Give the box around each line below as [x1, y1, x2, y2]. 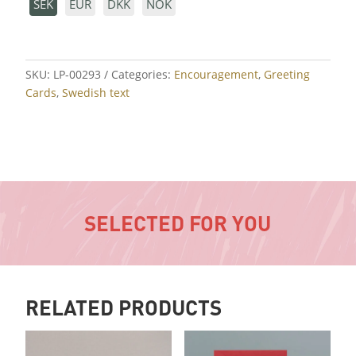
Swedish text [62, 85, 130, 101]
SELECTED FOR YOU [84, 211, 272, 236]
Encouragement [174, 67, 259, 83]
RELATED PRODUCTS [25, 295, 222, 320]
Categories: [111, 67, 175, 83]
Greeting [264, 67, 311, 83]
